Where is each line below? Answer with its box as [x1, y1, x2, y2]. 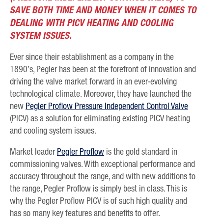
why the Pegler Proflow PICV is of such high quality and [10, 195, 187, 206]
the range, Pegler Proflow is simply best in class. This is [10, 183, 187, 194]
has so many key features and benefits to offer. [10, 207, 160, 219]
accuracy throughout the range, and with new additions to [10, 170, 195, 182]
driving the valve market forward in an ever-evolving [10, 76, 177, 87]
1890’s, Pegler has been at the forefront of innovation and [10, 63, 196, 75]
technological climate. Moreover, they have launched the [10, 88, 192, 99]
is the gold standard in [104, 146, 177, 157]
